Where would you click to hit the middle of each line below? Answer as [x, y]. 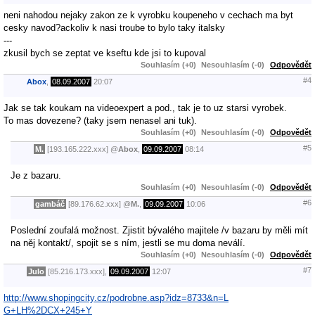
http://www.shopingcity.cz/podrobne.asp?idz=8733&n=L [116, 297]
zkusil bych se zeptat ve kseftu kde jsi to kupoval [105, 53]
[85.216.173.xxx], [77, 272]
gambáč [50, 204]
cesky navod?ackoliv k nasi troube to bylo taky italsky [114, 27]
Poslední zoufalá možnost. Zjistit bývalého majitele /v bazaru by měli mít [159, 230]
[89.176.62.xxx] [95, 204]
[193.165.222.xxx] [78, 149]
